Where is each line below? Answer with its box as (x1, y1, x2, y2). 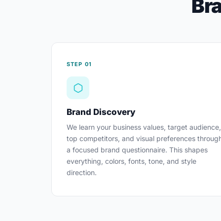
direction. (67, 168, 97, 177)
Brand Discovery (67, 107, 136, 117)
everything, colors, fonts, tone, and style (67, 157, 196, 165)
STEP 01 (67, 61, 92, 68)
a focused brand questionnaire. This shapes (67, 146, 208, 154)
